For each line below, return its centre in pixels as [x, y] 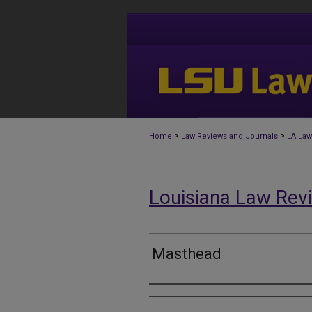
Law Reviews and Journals [229, 136]
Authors [172, 299]
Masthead [187, 254]
